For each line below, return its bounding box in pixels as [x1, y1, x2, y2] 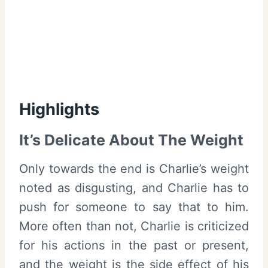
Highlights [19, 99, 99, 119]
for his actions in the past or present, [19, 237, 249, 252]
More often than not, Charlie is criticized [19, 218, 249, 233]
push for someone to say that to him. [19, 199, 249, 214]
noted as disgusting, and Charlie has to [19, 180, 249, 195]
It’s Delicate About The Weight [19, 131, 243, 150]
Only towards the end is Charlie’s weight [19, 161, 249, 176]
